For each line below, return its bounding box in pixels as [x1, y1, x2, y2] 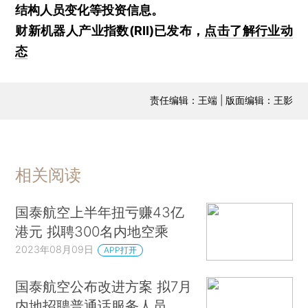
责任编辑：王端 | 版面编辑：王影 [149, 93, 293, 106]
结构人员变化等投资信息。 [15, 2, 164, 17]
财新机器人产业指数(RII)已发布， [15, 23, 205, 38]
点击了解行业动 [204, 23, 293, 38]
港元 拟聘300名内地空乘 [15, 223, 169, 241]
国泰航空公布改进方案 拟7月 [15, 277, 192, 295]
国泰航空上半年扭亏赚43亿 [15, 203, 185, 221]
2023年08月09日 [15, 243, 94, 256]
